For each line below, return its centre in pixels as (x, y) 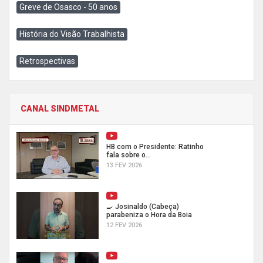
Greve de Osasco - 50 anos (68, 7)
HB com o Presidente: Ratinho (155, 147)
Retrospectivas (47, 61)
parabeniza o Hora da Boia (149, 215)
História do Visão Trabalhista (72, 34)
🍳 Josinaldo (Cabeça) (143, 207)
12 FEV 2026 (124, 225)
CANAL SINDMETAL (60, 109)
